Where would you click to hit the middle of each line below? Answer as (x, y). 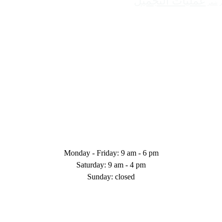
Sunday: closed (111, 177)
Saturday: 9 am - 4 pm (111, 165)
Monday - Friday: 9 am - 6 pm (111, 153)
